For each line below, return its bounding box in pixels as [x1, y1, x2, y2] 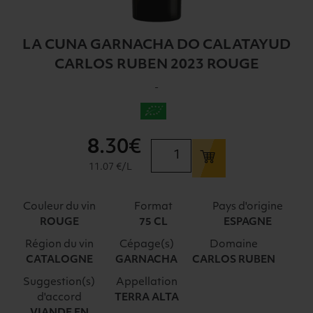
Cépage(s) [119, 239, 174, 250]
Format [134, 201, 173, 212]
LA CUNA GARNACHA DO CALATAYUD [22, 39, 291, 52]
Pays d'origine [212, 201, 284, 212]
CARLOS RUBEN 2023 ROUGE [54, 59, 259, 72]
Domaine [210, 239, 259, 250]
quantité [150, 140, 198, 152]
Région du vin [24, 239, 94, 250]
